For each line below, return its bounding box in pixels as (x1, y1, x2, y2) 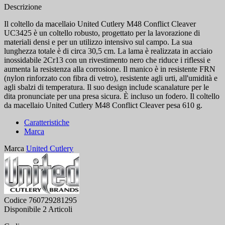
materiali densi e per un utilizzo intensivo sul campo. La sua (4, 38, 192, 47)
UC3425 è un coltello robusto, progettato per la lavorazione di (4, 29, 200, 38)
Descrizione (4, 3, 42, 12)
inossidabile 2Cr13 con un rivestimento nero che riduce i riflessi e (4, 56, 210, 65)
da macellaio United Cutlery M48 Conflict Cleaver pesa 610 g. (4, 101, 202, 110)
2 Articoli (43, 205, 72, 214)
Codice (4, 196, 27, 205)
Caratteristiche (24, 118, 69, 127)
